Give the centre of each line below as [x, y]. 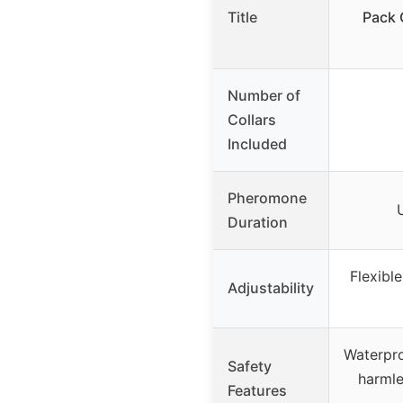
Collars [252, 119]
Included [257, 143]
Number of [264, 95]
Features [257, 390]
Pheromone [267, 197]
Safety [250, 366]
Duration [258, 222]
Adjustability [271, 287]
